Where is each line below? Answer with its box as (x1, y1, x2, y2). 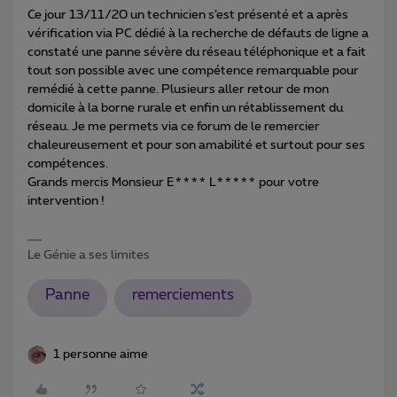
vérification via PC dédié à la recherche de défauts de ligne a (27, 27, 369, 40)
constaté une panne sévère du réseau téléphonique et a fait (27, 45, 366, 58)
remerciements (131, 288, 234, 303)
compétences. (27, 157, 108, 170)
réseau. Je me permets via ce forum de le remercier (27, 120, 320, 133)
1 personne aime (53, 348, 148, 362)
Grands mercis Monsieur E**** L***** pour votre (27, 175, 319, 189)
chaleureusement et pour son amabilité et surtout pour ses (27, 138, 365, 152)
